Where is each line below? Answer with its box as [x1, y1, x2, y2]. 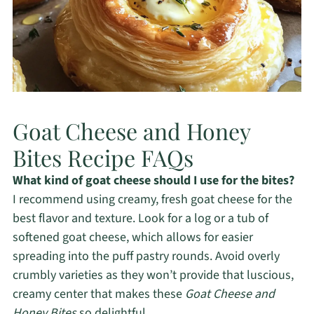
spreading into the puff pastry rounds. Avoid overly [12, 247, 280, 265]
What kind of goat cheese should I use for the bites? [12, 171, 294, 189]
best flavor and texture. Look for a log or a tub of [12, 209, 268, 227]
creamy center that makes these [12, 285, 185, 303]
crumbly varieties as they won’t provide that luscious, [12, 266, 294, 284]
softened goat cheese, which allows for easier [12, 228, 253, 246]
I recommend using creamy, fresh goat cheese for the [12, 190, 292, 208]
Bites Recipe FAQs [12, 142, 193, 172]
